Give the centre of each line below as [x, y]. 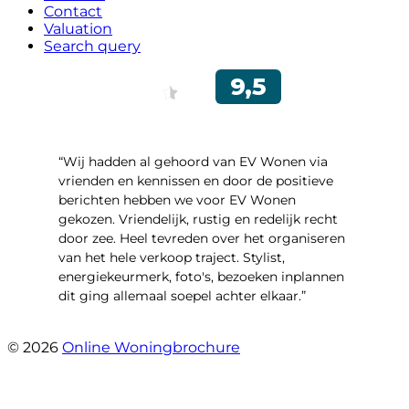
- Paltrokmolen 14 [117, 328]
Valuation [78, 28]
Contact [73, 11]
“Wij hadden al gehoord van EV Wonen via [193, 161]
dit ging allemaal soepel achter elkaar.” [182, 295]
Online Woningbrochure [151, 347]
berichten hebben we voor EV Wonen [177, 199]
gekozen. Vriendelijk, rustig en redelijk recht [198, 219]
